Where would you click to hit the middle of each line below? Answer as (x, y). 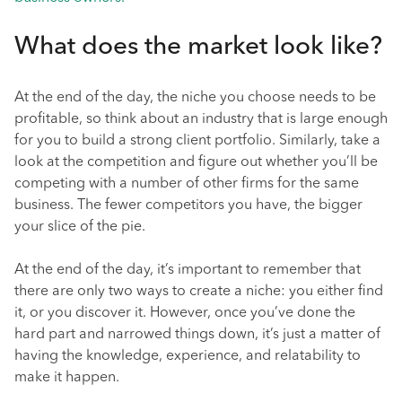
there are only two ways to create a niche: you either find (199, 292)
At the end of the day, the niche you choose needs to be (195, 98)
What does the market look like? (198, 48)
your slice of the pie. (80, 227)
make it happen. (67, 378)
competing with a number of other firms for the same (187, 184)
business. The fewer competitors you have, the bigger (188, 205)
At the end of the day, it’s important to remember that (188, 270)
